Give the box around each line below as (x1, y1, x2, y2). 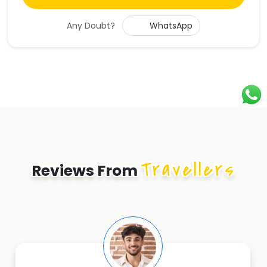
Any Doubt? (67, 20, 115, 32)
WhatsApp (147, 20, 193, 32)
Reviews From (32, 160, 141, 182)
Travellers (141, 156, 235, 184)
